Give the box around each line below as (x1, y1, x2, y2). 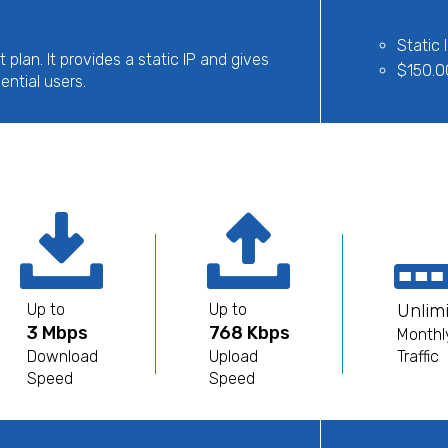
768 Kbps (208, 322, 290, 345)
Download (26, 347, 98, 367)
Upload (208, 347, 258, 367)
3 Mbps (26, 322, 88, 345)
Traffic (397, 347, 440, 367)
